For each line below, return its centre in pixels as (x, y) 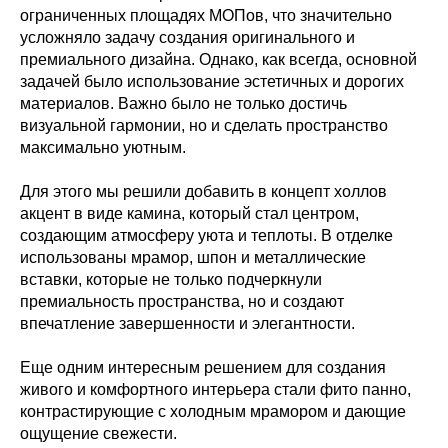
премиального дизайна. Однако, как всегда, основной (218, 59)
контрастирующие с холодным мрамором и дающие (213, 411)
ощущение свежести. (98, 433)
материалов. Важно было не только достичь (183, 103)
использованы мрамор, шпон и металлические (193, 257)
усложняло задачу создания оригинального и (187, 37)
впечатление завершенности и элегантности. (187, 323)
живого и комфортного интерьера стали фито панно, (215, 389)
